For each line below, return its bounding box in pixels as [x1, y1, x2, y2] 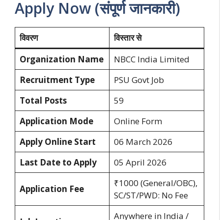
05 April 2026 [113, 156, 166, 168]
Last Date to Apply [19, 156, 97, 168]
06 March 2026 [113, 136, 172, 147]
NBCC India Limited [113, 53, 190, 65]
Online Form [113, 115, 162, 127]
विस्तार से [113, 31, 141, 43]
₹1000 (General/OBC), [113, 177, 197, 189]
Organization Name [19, 53, 104, 65]
